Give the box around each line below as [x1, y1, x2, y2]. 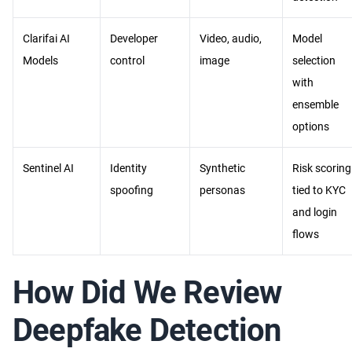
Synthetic [200, 162, 245, 174]
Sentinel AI [23, 162, 74, 174]
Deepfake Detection [13, 312, 281, 349]
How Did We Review [13, 274, 282, 311]
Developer [110, 32, 158, 45]
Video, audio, [200, 32, 262, 45]
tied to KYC [292, 184, 346, 196]
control [110, 54, 145, 67]
